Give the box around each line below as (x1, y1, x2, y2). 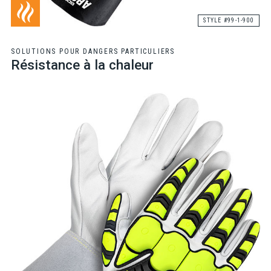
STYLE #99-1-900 (203, 17, 255, 24)
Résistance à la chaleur (10, 57, 154, 73)
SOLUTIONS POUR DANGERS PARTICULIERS (10, 47, 175, 56)
